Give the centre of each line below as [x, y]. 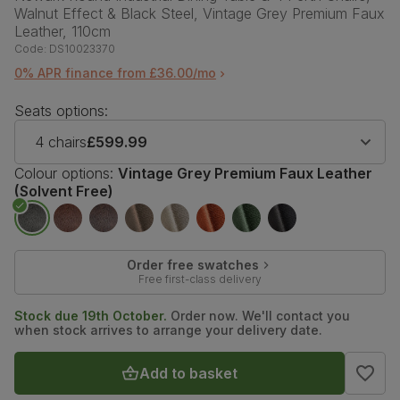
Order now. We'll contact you [258, 315]
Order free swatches [192, 264]
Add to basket [188, 373]
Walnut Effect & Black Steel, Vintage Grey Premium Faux [200, 13]
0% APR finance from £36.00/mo [115, 72]
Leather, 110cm [62, 31]
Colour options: [64, 173]
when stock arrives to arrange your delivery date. [168, 329]
